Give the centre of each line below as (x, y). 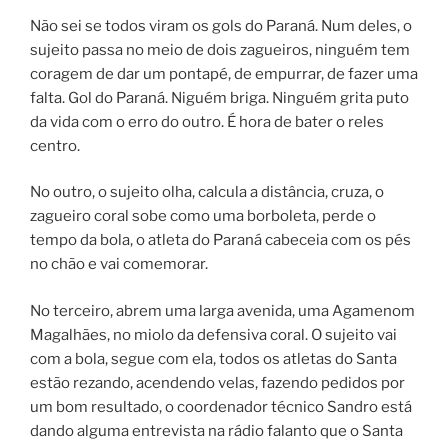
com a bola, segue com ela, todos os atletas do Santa (213, 358)
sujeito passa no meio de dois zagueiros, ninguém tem (220, 49)
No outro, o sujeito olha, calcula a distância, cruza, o (207, 192)
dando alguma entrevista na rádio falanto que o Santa (216, 430)
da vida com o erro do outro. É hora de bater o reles (207, 121)
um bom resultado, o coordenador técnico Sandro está (221, 406)
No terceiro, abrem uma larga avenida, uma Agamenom (222, 310)
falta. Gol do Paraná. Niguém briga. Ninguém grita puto (219, 97)
